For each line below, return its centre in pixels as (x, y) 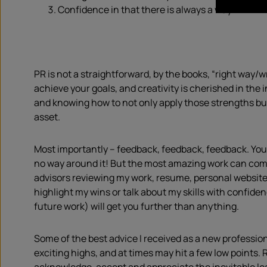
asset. (47, 117)
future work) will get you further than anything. (136, 206)
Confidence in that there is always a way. (146, 10)
